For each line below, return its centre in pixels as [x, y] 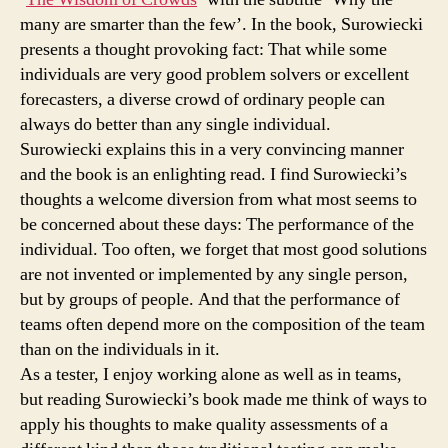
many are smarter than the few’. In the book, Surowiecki [221, 24]
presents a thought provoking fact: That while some [203, 49]
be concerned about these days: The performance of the [217, 224]
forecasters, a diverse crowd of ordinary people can [202, 99]
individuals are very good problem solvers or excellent [214, 74]
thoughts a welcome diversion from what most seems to [218, 199]
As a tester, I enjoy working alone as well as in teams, [211, 374]
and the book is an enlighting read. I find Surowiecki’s [213, 174]
